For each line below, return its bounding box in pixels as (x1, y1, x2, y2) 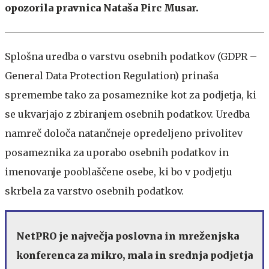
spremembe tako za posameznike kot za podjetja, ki (5, 88, 256, 101)
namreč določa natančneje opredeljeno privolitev (5, 127, 243, 139)
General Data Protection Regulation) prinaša (5, 69, 219, 82)
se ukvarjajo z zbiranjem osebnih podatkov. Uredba (5, 107, 250, 120)
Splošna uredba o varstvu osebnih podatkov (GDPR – (5, 50, 257, 62)
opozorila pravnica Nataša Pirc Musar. (5, 1, 199, 14)
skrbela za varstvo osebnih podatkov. (5, 184, 184, 197)
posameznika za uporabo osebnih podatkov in (5, 146, 229, 159)
